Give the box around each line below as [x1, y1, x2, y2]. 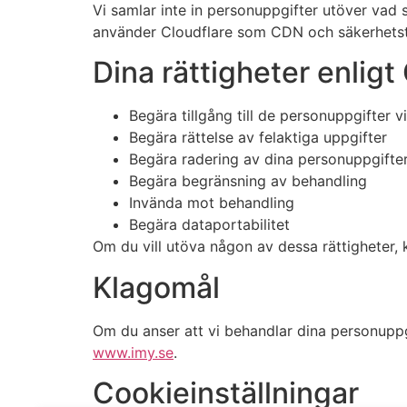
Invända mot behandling [129, 194, 294, 213]
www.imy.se [93, 342, 174, 362]
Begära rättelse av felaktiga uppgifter [129, 128, 387, 147]
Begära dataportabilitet [129, 215, 290, 234]
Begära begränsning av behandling [129, 172, 367, 191]
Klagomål [93, 269, 220, 305]
